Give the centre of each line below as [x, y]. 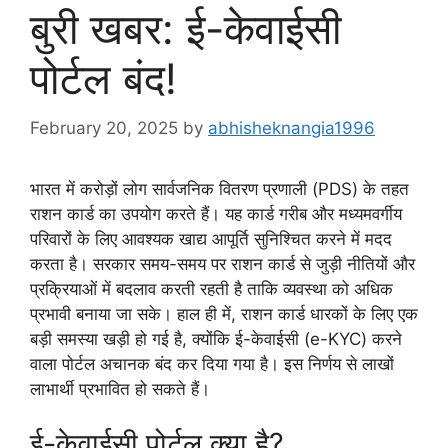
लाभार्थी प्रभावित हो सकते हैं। [120, 388]
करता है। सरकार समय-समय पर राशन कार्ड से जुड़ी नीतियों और [222, 263]
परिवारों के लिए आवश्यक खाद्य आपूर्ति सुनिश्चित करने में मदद [211, 238]
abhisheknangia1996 [291, 127]
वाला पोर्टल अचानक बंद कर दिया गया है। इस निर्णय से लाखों [212, 363]
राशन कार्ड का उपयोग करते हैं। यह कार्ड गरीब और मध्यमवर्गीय [216, 213]
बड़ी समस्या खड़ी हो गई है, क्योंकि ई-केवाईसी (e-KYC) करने [216, 338]
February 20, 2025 [104, 127]
